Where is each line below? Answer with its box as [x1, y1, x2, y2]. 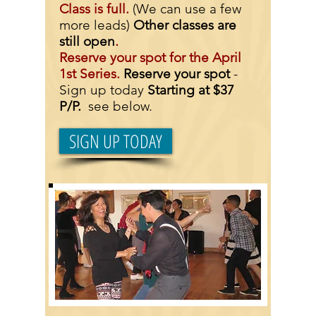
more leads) [59, 17, 133, 33]
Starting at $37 [147, 82, 234, 98]
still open [59, 33, 115, 49]
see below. [85, 98, 152, 114]
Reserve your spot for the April [59, 49, 241, 66]
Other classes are [133, 17, 236, 33]
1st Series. [59, 66, 123, 82]
